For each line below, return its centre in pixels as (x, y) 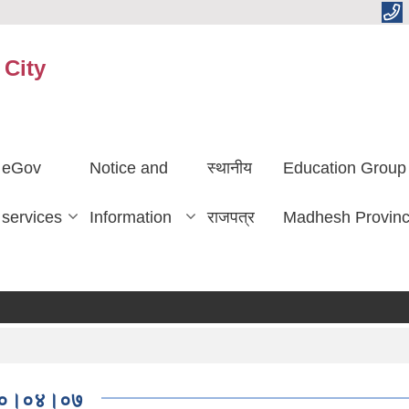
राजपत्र (231, 217)
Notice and (128, 168)
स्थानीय (229, 168)
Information (130, 217)
